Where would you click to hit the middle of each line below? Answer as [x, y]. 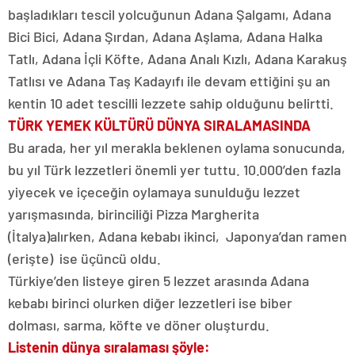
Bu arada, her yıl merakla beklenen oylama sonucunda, [177, 148]
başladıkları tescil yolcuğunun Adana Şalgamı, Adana [170, 15]
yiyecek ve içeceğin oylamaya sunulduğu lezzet [154, 192]
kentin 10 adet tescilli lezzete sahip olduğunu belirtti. [171, 103]
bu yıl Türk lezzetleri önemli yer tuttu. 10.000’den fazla [174, 170]
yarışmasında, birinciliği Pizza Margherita [134, 214]
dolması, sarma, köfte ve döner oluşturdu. [139, 325]
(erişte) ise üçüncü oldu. [84, 259]
